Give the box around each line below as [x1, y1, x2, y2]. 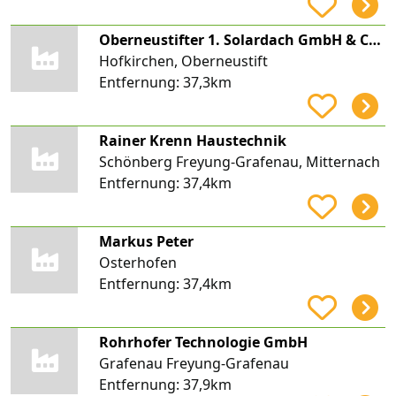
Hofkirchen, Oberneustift [98, 50, 268, 71]
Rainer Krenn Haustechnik [98, 130, 286, 150]
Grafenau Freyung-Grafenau [98, 353, 289, 373]
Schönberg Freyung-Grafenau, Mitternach [98, 151, 380, 171]
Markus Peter [98, 231, 194, 251]
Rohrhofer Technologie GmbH [98, 331, 308, 352]
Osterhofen [98, 252, 177, 272]
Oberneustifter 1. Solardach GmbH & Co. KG [368, 29, 381, 49]
